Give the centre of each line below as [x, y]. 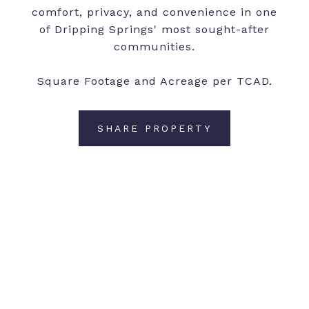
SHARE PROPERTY [154, 129]
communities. [154, 47]
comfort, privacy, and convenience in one [154, 12]
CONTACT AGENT [154, 178]
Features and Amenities [154, 257]
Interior [52, 298]
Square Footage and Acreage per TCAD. [154, 81]
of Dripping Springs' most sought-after [154, 30]
